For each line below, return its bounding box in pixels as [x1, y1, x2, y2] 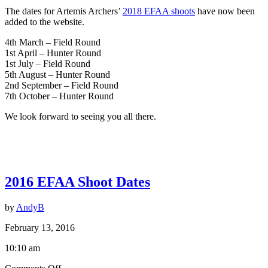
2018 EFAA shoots [123, 5, 195, 16]
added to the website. [5, 16, 84, 27]
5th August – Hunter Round [5, 69, 110, 80]
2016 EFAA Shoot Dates [5, 174, 150, 190]
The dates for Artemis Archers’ [5, 5, 123, 16]
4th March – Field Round [5, 36, 100, 47]
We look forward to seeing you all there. [5, 111, 156, 121]
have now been [195, 5, 255, 16]
